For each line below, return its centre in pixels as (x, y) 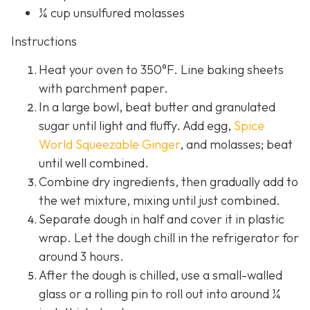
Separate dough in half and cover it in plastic (162, 219)
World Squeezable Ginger (109, 145)
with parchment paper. (103, 89)
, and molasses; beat (236, 145)
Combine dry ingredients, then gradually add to (168, 182)
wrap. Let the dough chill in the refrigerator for (169, 238)
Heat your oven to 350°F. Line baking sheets (161, 70)
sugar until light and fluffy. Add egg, (136, 126)
